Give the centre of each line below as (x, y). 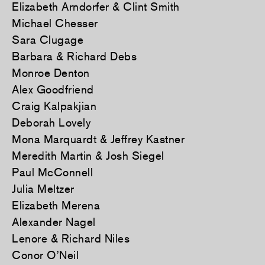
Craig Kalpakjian (54, 106)
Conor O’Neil (45, 255)
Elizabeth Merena (56, 206)
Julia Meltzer (43, 189)
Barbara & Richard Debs (74, 56)
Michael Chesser (55, 23)
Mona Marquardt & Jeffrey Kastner (98, 139)
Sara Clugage (48, 40)
